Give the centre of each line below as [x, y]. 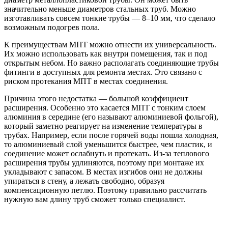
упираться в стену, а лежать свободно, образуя [84, 181]
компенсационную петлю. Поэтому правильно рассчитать [105, 190]
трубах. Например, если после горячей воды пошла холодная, [111, 135]
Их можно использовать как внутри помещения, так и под [106, 53]
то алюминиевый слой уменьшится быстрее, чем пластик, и [108, 144]
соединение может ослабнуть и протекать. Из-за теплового [107, 153]
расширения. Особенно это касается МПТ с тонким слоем [105, 107]
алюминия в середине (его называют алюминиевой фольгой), [111, 117]
